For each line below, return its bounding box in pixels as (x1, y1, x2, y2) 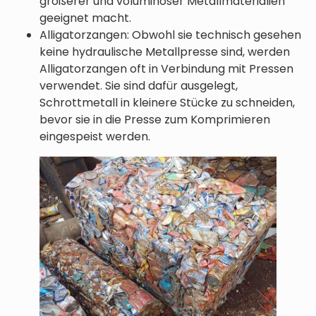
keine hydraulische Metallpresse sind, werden (39, 43, 290, 60)
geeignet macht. (39, 9, 131, 26)
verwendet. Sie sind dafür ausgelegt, (39, 77, 238, 94)
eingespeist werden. (39, 128, 150, 145)
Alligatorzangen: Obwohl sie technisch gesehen (39, 26, 301, 43)
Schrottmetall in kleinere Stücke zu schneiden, (39, 94, 295, 111)
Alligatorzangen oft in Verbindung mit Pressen (39, 60, 293, 77)
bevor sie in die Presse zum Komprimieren (39, 111, 270, 128)
